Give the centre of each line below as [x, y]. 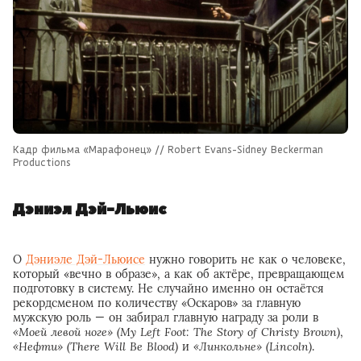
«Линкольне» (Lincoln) [253, 346]
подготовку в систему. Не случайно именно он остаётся [168, 288]
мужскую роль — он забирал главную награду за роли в [166, 317]
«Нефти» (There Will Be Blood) [95, 346]
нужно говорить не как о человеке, [245, 259]
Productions [42, 162]
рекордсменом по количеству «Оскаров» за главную [157, 303]
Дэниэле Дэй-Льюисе [85, 259]
